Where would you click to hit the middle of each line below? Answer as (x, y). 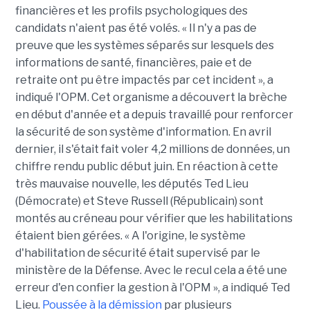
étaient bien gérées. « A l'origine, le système (130, 236)
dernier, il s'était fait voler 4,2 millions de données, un (152, 149)
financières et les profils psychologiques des (131, 11)
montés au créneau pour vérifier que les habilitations (154, 219)
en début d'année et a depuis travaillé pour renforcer (154, 115)
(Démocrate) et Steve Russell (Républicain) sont (139, 201)
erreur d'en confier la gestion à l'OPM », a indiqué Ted (152, 288)
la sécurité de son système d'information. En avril (143, 132)
